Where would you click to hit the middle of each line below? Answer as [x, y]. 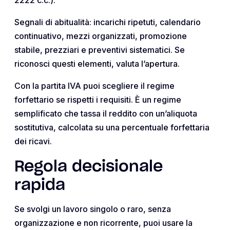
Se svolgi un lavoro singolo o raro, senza [93, 209]
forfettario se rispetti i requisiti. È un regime [98, 99]
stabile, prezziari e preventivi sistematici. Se [100, 50]
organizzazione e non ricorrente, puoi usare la [103, 223]
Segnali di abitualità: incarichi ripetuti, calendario [108, 22]
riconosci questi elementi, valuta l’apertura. [97, 63]
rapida [40, 185]
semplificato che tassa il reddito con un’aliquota [106, 113]
